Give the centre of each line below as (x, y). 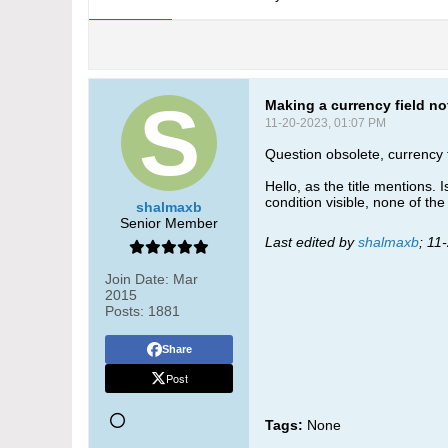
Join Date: (137, 279)
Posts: (124, 311)
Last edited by (311, 242)
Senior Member (169, 223)
